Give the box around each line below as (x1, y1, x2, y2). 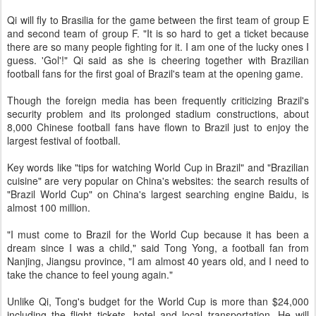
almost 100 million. (7, 200, 90, 214)
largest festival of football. (7, 133, 121, 147)
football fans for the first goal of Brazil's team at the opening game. (7, 66, 303, 80)
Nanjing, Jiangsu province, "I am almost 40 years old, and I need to (7, 254, 309, 268)
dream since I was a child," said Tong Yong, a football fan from (7, 241, 309, 255)
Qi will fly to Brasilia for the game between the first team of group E (7, 13, 309, 27)
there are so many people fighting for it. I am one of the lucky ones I (7, 39, 309, 54)
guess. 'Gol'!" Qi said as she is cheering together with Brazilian (7, 53, 309, 67)
